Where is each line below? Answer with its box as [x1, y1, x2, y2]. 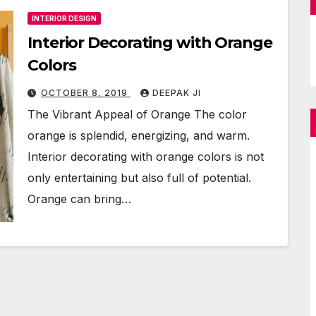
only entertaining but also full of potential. [28, 170, 251, 185]
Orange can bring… [28, 191, 131, 206]
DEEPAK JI [152, 87, 201, 98]
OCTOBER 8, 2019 [41, 87, 130, 98]
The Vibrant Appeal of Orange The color [28, 107, 247, 121]
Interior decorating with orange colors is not [28, 149, 264, 164]
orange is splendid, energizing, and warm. [28, 128, 250, 142]
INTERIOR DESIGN [32, 13, 97, 23]
